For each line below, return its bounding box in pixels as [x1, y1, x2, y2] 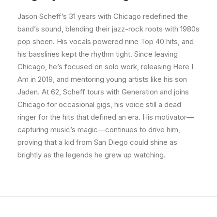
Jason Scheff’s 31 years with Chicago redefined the [17, 12, 188, 21]
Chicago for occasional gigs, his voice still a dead [17, 100, 181, 109]
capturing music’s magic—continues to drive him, [17, 125, 180, 134]
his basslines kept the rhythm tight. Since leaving [17, 49, 178, 59]
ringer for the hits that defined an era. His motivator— [17, 112, 194, 122]
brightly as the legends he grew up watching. [17, 150, 166, 159]
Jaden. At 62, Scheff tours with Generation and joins [17, 87, 189, 96]
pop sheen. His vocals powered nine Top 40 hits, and [17, 37, 194, 46]
